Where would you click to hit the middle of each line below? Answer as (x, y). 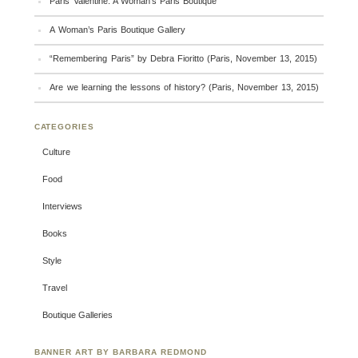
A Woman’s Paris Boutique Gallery (117, 30)
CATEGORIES (64, 127)
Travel (54, 288)
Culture (56, 152)
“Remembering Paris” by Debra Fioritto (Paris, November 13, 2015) (184, 59)
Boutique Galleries (77, 315)
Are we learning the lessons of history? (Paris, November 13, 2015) (185, 88)
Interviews (62, 207)
